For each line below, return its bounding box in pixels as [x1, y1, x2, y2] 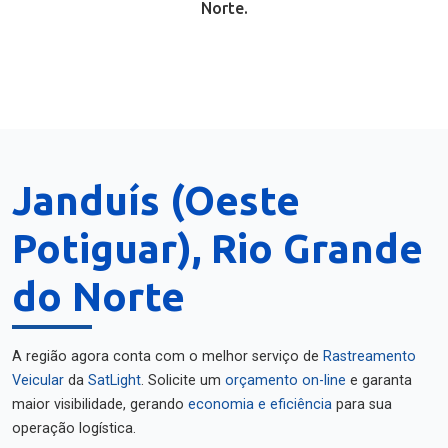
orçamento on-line [225, 372, 346, 389]
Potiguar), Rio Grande [12, 226, 423, 271]
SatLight [88, 372, 141, 389]
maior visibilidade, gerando [12, 396, 188, 413]
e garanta [346, 372, 412, 389]
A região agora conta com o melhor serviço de [12, 348, 323, 365]
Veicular [12, 372, 64, 389]
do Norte [12, 274, 185, 319]
